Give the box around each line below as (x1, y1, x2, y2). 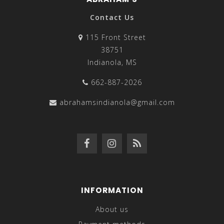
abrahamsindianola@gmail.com (59, 97, 175, 107)
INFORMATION (80, 185, 143, 196)
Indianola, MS (87, 57, 137, 67)
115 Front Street (82, 32, 146, 42)
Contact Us (90, 12, 134, 22)
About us (95, 204, 128, 214)
